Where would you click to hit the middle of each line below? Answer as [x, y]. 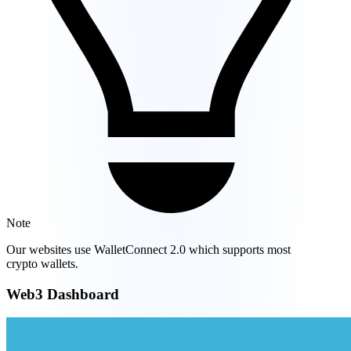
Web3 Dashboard [63, 294]
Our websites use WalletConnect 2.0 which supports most [148, 250]
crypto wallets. [42, 264]
